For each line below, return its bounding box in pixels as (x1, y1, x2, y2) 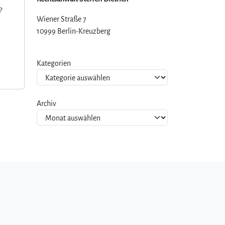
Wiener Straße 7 (37, 15, 86, 23)
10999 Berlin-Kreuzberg (37, 27, 110, 35)
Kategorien (37, 59, 71, 67)
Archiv (37, 99, 56, 107)
